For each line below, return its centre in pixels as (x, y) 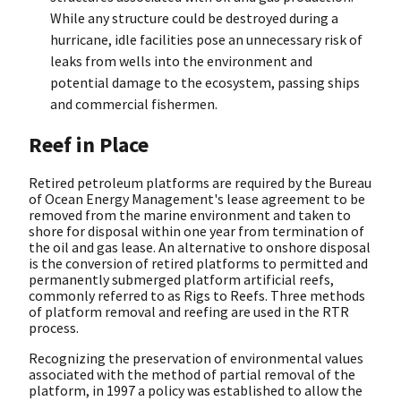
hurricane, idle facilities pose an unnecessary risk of (206, 39)
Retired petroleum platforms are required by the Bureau (200, 182)
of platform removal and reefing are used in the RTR (189, 311)
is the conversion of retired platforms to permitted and (198, 263)
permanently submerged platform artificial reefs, (181, 279)
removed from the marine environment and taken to (190, 214)
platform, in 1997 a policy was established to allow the (196, 390)
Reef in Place (89, 144)
